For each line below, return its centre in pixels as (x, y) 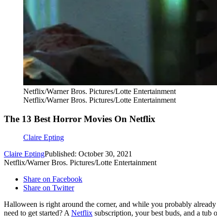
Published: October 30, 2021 (88, 154)
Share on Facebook (53, 179)
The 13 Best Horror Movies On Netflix (80, 119)
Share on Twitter (49, 188)
